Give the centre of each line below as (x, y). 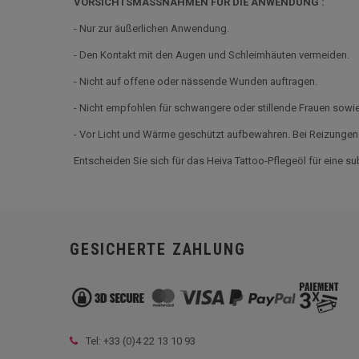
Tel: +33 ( (106, 341)
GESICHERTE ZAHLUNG (158, 249)
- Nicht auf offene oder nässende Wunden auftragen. (196, 81)
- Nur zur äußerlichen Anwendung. (151, 28)
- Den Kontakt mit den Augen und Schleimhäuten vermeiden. (212, 55)
